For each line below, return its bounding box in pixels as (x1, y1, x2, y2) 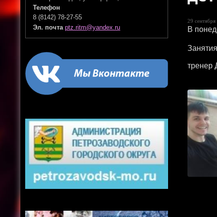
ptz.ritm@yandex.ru (65, 24, 121, 31)
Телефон (33, 4, 61, 11)
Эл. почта (33, 24, 63, 31)
